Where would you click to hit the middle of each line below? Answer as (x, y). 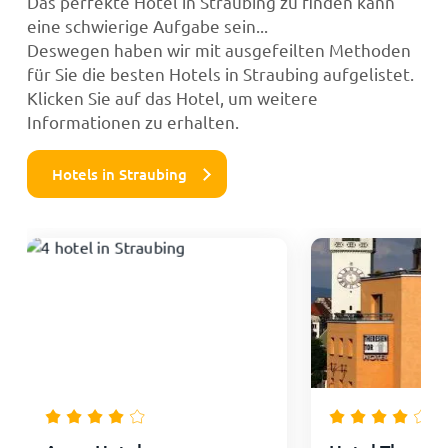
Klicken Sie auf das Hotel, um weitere (172, 97)
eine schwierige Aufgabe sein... (147, 25)
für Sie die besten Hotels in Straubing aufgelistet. (220, 73)
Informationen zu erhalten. (132, 121)
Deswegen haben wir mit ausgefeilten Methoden (218, 49)
